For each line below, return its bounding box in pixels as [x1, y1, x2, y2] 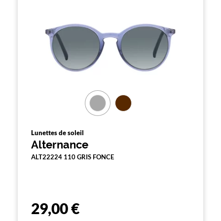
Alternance [31, 138, 88, 151]
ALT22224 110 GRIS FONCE [31, 153, 114, 161]
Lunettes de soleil [31, 129, 84, 137]
